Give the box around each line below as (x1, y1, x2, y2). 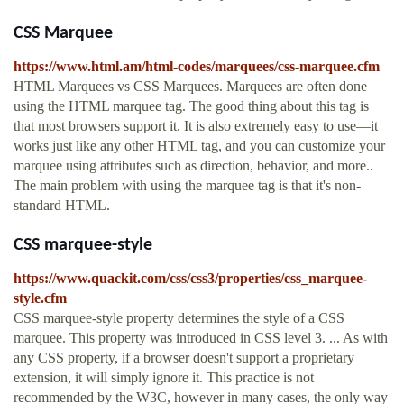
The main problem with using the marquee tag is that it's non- (14, 178, 361, 194)
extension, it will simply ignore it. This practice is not (14, 370, 314, 386)
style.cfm (14, 290, 67, 307)
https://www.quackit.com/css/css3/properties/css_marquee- (14, 271, 367, 287)
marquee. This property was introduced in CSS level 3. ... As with (14, 330, 388, 346)
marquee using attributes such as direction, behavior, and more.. (14, 158, 373, 174)
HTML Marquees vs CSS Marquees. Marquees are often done (14, 78, 367, 95)
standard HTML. (14, 197, 110, 214)
